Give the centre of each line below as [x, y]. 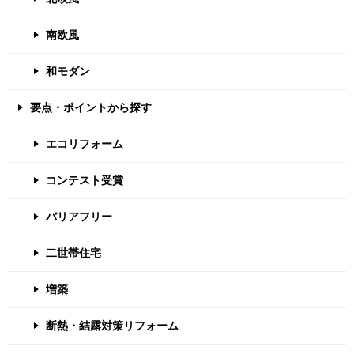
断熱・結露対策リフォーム [112, 326]
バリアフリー [79, 217]
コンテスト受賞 [85, 180]
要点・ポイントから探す [91, 107]
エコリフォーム [85, 144]
